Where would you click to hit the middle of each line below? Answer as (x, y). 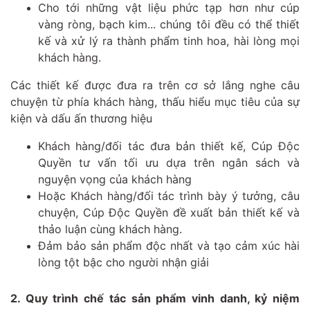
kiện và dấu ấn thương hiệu (81, 118)
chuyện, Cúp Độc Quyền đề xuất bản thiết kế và (169, 212)
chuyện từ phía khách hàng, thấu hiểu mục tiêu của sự (155, 101)
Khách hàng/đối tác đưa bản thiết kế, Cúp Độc (169, 146)
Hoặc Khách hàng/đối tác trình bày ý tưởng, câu (169, 195)
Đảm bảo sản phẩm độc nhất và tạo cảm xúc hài (169, 245)
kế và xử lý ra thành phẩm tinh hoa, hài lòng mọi (169, 40)
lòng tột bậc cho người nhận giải (124, 262)
